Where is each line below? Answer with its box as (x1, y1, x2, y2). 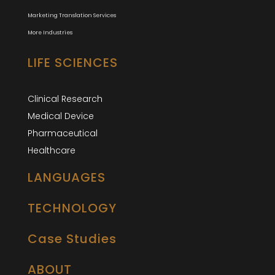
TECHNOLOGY (28, 199, 117, 217)
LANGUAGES (28, 168, 106, 186)
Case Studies (28, 230, 117, 247)
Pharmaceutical (28, 126, 98, 139)
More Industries (28, 28, 72, 36)
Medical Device (28, 109, 94, 122)
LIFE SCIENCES (28, 53, 118, 71)
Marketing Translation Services (28, 11, 116, 19)
